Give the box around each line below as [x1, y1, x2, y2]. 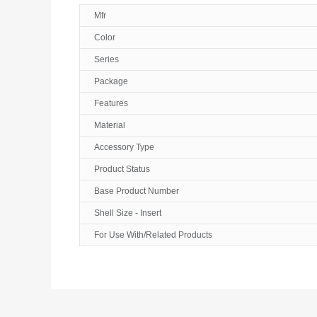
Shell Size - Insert [94, 208, 161, 218]
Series [94, 54, 119, 64]
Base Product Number [94, 186, 179, 196]
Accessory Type [94, 142, 154, 152]
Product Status [94, 164, 150, 174]
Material [94, 120, 125, 130]
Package [94, 76, 128, 86]
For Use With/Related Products [94, 230, 212, 240]
